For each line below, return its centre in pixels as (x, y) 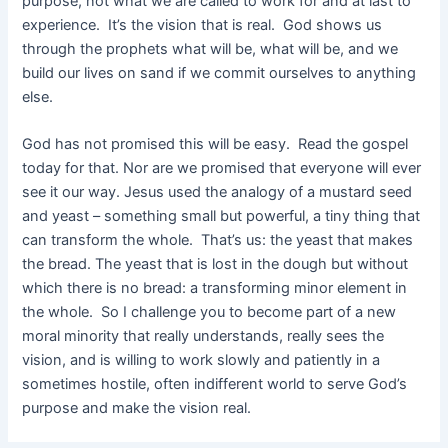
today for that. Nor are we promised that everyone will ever (222, 168)
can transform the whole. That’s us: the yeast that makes (218, 240)
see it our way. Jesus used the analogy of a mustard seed (217, 192)
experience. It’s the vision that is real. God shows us (202, 24)
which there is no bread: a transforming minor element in (215, 288)
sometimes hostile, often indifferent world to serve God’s (215, 384)
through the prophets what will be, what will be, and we (210, 48)
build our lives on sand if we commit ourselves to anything (219, 72)
